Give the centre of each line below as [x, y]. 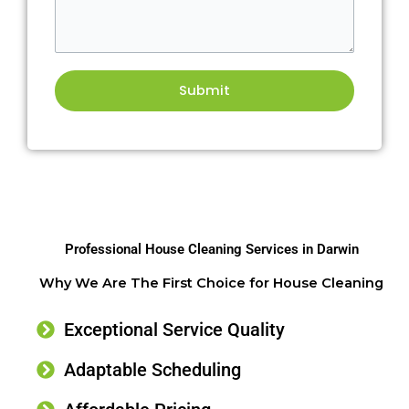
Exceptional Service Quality [174, 329]
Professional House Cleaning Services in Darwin [211, 249]
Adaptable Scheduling [152, 369]
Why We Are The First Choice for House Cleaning [211, 283]
